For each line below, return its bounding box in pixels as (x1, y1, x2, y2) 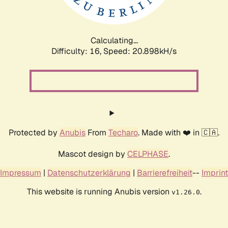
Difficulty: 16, (51, 45, 103, 56)
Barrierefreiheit (137, 167, 192, 178)
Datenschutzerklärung (47, 167, 131, 178)
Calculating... (90, 35, 138, 46)
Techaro (108, 127, 138, 138)
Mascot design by (58, 148, 127, 159)
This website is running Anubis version (26, 186, 172, 197)
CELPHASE (127, 148, 168, 159)
